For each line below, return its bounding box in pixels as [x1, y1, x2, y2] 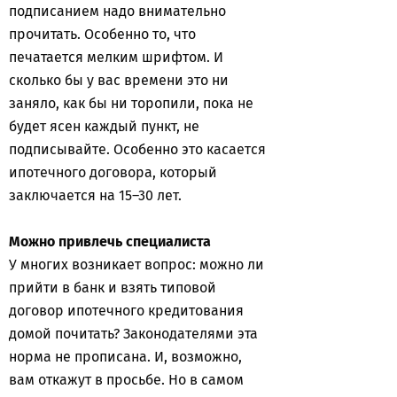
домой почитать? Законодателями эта [9, 325, 258, 342]
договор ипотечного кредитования [9, 302, 244, 319]
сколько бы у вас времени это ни [9, 72, 229, 89]
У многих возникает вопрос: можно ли [9, 256, 264, 273]
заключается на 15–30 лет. [9, 187, 185, 204]
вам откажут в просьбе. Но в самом [9, 371, 244, 388]
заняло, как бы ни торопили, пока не [9, 95, 253, 112]
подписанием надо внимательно [9, 3, 226, 19]
